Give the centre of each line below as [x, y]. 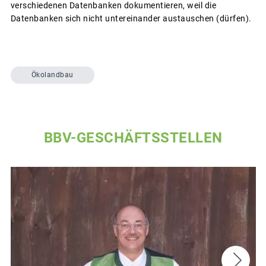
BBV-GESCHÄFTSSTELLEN [133, 137]
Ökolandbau [52, 75]
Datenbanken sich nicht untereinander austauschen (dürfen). [131, 18]
